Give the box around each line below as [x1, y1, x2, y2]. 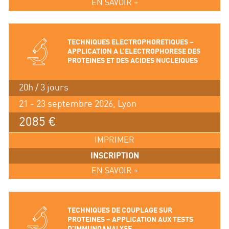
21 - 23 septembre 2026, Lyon [18, 99, 136, 109]
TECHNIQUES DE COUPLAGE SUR [67, 206, 172, 214]
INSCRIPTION [90, 151, 139, 161]
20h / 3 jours [18, 83, 68, 93]
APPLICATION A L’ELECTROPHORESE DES [67, 48, 200, 56]
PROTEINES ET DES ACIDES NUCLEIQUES [67, 57, 198, 65]
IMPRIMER [95, 136, 134, 145]
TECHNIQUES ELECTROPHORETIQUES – [67, 38, 194, 47]
